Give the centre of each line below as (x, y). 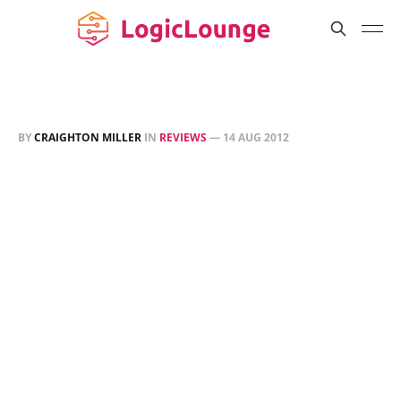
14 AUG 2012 (256, 137)
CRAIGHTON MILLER (88, 137)
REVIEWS (183, 137)
